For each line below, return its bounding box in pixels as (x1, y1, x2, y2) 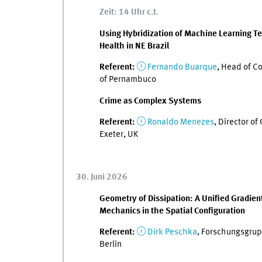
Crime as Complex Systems (99, 96, 201, 106)
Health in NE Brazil (99, 41, 169, 51)
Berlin (99, 240, 122, 250)
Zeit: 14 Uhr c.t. (99, 8, 158, 18)
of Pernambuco (99, 75, 156, 85)
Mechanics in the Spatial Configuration (99, 206, 245, 216)
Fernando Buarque (147, 63, 217, 73)
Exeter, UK (99, 130, 138, 140)
